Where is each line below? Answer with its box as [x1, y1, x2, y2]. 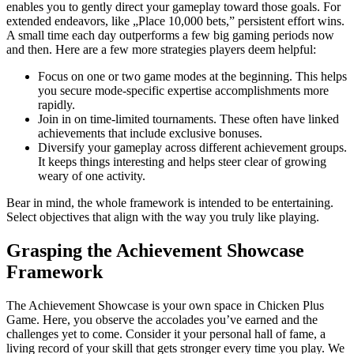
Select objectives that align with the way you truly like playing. [6, 210, 319, 224]
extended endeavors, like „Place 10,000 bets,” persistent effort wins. [6, 14, 345, 28]
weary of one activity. [38, 169, 145, 183]
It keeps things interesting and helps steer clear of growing [38, 155, 326, 169]
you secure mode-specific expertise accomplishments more [38, 84, 329, 98]
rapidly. [38, 98, 75, 112]
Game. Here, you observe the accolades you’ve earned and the [6, 313, 318, 326]
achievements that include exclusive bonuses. [38, 126, 262, 141]
